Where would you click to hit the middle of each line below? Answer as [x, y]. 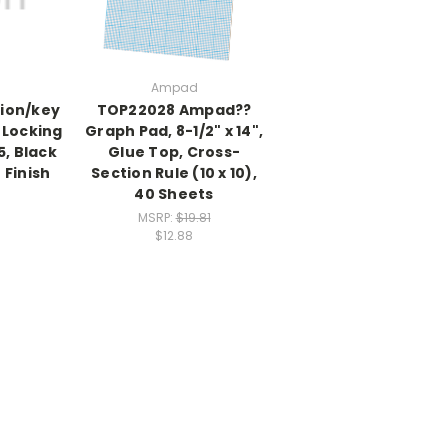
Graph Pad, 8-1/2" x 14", [174, 130]
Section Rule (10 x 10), [174, 172]
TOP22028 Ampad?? [174, 109]
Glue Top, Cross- [174, 151]
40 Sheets [174, 193]
